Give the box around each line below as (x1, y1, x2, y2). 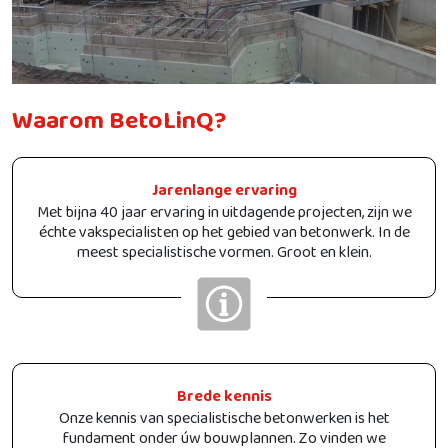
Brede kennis (176, 382, 272, 420)
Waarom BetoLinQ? (12, 99, 227, 157)
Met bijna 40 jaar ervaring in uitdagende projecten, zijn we (36, 198, 412, 236)
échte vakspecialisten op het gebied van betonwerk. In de (38, 218, 410, 256)
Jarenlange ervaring (151, 176, 297, 214)
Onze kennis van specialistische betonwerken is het (58, 404, 390, 442)
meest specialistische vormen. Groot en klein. (76, 238, 372, 276)
